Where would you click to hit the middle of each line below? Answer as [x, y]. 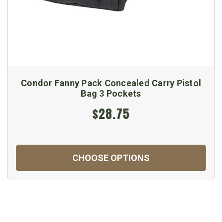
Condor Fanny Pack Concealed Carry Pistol [111, 83]
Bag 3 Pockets [111, 93]
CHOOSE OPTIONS [111, 158]
